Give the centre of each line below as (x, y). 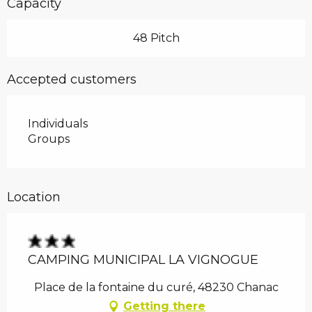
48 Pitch (156, 38)
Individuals (58, 124)
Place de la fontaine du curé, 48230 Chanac (156, 288)
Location (34, 197)
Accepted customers (72, 80)
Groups (49, 139)
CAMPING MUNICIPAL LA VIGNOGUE (143, 260)
